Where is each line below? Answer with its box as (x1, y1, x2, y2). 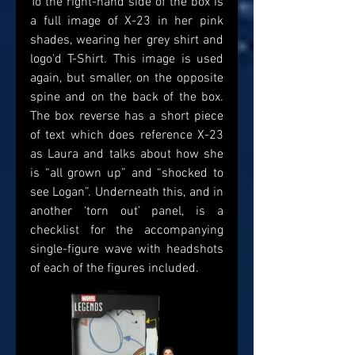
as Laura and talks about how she (30, 147, 223, 163)
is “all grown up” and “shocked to (30, 166, 223, 182)
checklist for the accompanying (30, 223, 223, 239)
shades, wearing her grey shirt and (30, 32, 223, 49)
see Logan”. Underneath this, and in (30, 185, 223, 201)
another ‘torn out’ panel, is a (30, 204, 223, 220)
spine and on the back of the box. (30, 90, 223, 106)
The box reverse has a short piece (30, 109, 223, 125)
